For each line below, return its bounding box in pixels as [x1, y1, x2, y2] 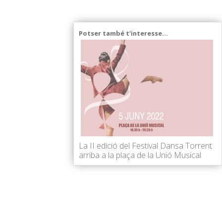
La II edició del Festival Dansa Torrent [79, 140, 212, 151]
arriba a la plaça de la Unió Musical [79, 150, 201, 161]
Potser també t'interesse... [79, 29, 168, 38]
